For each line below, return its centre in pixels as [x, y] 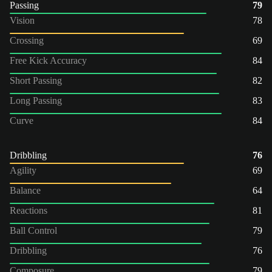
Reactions [29, 210]
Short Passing [36, 80]
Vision [22, 20]
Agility [23, 170]
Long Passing [36, 100]
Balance [25, 190]
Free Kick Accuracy [48, 60]
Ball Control [33, 230]
